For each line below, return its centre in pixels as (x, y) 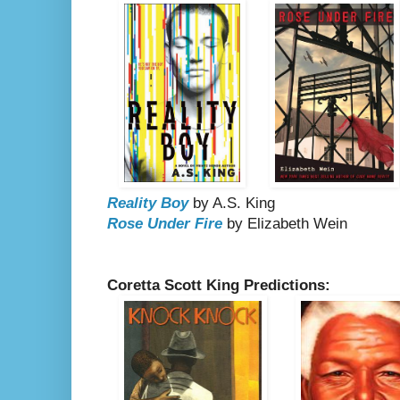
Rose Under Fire (165, 224)
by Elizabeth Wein (285, 224)
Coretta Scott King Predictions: (219, 286)
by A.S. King (232, 204)
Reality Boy (148, 204)
